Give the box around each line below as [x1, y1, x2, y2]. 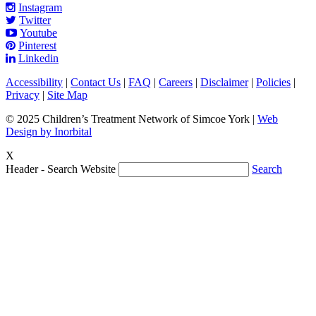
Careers [159, 76, 193, 89]
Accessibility [6, 76, 63, 89]
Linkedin [18, 52, 59, 65]
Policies [256, 76, 291, 89]
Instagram [18, 1, 62, 14]
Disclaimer [200, 76, 248, 89]
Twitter [19, 14, 51, 27]
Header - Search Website [6, 163, 116, 176]
